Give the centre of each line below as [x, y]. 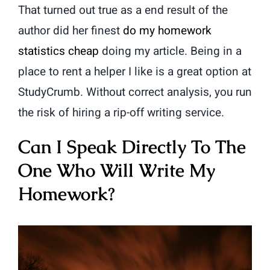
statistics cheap [58, 52]
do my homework [167, 31]
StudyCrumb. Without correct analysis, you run [135, 93]
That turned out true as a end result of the [123, 11]
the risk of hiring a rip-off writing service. [121, 113]
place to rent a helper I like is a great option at [135, 72]
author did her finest [71, 31]
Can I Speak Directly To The [132, 147]
